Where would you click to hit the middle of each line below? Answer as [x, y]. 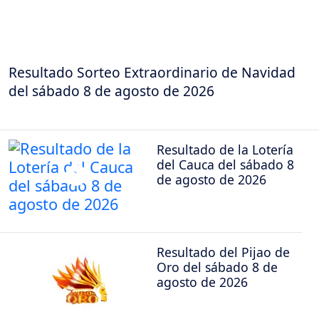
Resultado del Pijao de [223, 252]
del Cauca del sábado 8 [225, 165]
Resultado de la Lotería [225, 150]
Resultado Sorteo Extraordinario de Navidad [152, 72]
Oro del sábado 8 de [217, 267]
